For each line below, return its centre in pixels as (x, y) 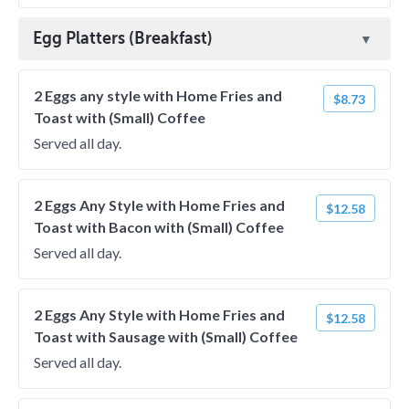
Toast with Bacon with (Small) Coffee (159, 227)
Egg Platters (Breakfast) (123, 38)
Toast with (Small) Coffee (120, 117)
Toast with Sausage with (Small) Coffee (166, 336)
